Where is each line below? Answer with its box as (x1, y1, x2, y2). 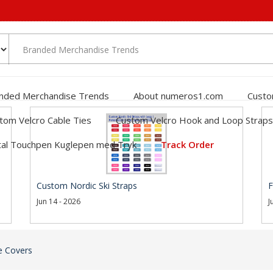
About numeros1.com (133, 89, 223, 102)
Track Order (161, 138, 214, 151)
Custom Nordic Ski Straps (37, 180, 137, 191)
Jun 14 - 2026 (37, 196, 80, 207)
